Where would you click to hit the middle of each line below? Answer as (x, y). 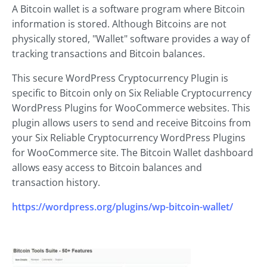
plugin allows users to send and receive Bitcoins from (131, 123)
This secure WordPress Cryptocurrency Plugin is (120, 78)
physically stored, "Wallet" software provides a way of (131, 39)
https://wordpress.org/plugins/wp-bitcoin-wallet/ (122, 207)
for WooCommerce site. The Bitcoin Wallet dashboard (133, 153)
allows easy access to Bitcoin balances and (107, 168)
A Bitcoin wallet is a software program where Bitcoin (128, 9)
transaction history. (56, 183)
